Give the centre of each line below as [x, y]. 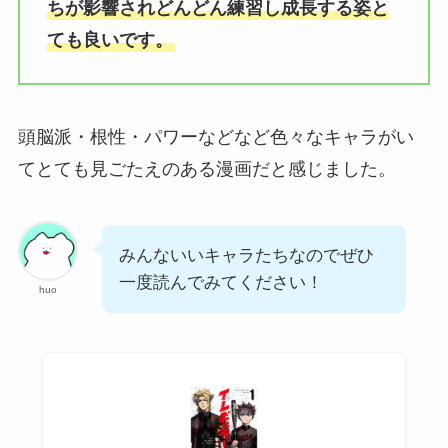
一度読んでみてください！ [220, 282]
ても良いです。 [109, 40]
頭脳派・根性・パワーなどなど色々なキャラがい [215, 136]
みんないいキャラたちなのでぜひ [246, 255]
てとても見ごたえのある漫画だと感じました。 [206, 168]
